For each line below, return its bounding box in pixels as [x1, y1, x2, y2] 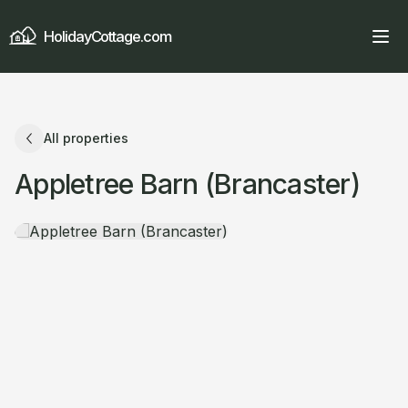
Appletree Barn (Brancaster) [15, 168, 360, 200]
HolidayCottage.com [44, 27, 171, 46]
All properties [44, 130, 128, 146]
